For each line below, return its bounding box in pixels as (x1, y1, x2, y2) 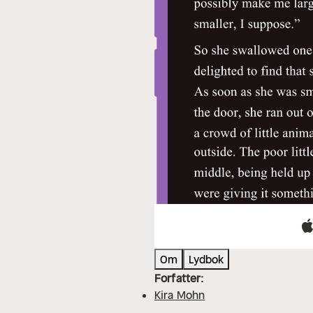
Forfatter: (154, 271, 204, 286)
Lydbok (189, 252, 224, 267)
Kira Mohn (154, 288, 205, 303)
